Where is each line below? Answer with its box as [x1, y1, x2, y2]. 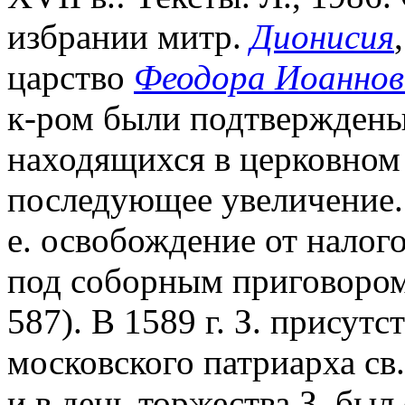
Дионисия [250, 16, 394, 56]
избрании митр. [7, 16, 250, 56]
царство [7, 57, 134, 97]
